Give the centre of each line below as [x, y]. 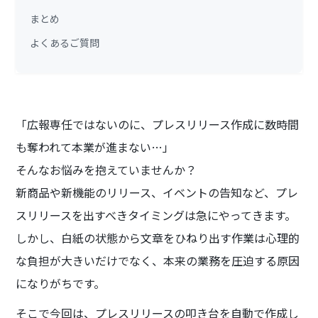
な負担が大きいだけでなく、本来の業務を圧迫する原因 [158, 261]
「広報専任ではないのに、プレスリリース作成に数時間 [158, 125]
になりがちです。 [61, 284]
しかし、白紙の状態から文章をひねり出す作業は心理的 [158, 238]
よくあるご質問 [65, 43]
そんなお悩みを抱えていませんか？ [106, 170]
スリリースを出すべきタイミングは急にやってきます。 [156, 215]
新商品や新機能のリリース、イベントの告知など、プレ [157, 193]
